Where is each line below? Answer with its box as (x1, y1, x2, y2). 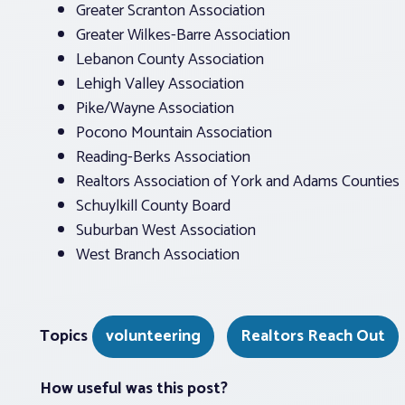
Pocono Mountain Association (76, 119, 272, 146)
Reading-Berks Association (76, 144, 250, 171)
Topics (40, 323, 88, 350)
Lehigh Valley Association (76, 71, 244, 98)
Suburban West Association (76, 217, 256, 244)
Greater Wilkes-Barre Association (76, 22, 290, 49)
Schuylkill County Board (76, 193, 231, 220)
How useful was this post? (40, 375, 228, 402)
